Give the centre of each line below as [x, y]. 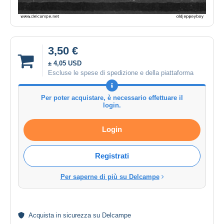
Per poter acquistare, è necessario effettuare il [112, 98]
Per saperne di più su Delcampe [110, 177]
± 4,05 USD [65, 63]
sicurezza [77, 215]
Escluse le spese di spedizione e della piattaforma [121, 73]
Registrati [112, 156]
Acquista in [46, 215]
